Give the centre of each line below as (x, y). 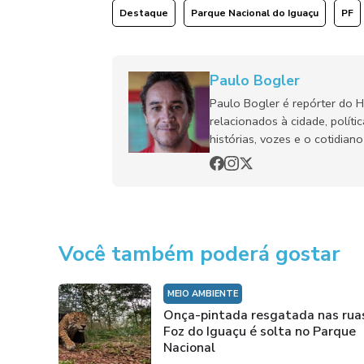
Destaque (143, 13)
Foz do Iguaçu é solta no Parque (260, 331)
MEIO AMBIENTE (203, 293)
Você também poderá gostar (199, 253)
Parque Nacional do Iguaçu (254, 13)
